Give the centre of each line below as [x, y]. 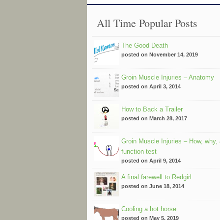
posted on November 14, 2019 [160, 54]
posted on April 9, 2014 [151, 160]
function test [139, 151]
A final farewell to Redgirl [156, 177]
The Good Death [145, 45]
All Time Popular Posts [147, 23]
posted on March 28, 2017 [154, 118]
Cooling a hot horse [149, 209]
